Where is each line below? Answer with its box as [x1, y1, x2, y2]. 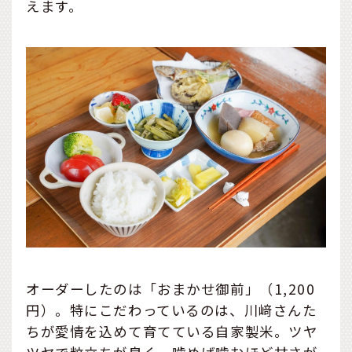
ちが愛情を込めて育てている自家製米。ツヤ [26, 321, 318, 341]
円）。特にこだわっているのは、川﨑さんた [26, 299, 317, 320]
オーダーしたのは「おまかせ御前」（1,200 [26, 278, 316, 299]
